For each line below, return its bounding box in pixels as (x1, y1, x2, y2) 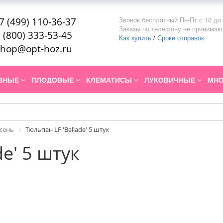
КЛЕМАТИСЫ (86, 75, 134, 85)
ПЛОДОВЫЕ (31, 75, 76, 85)
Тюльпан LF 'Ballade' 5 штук (25, 125, 110, 134)
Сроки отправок (157, 33, 204, 42)
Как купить (119, 33, 151, 42)
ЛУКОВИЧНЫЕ (144, 75, 197, 85)
